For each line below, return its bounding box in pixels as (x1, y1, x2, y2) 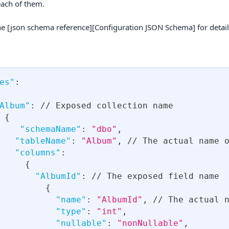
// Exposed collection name (35, 101, 173, 111)
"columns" (15, 148, 61, 158)
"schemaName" (20, 124, 81, 134)
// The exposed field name (86, 171, 219, 181)
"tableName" (15, 136, 71, 146)
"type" (56, 207, 86, 217)
